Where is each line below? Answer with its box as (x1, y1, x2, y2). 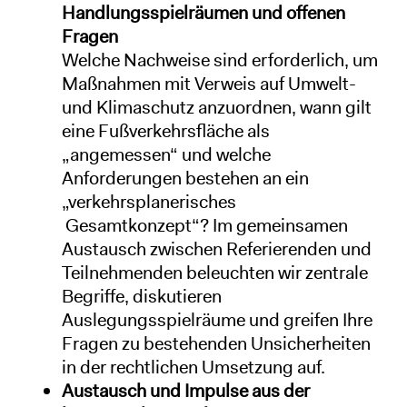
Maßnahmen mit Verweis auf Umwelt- (61, 71, 356, 95)
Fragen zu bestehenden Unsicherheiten (61, 331, 371, 355)
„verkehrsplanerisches (61, 189, 236, 213)
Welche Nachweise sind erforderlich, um (61, 47, 378, 72)
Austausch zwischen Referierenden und (61, 236, 372, 261)
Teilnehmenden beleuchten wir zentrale (61, 260, 368, 284)
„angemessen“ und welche (61, 142, 271, 166)
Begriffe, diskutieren (61, 283, 222, 308)
